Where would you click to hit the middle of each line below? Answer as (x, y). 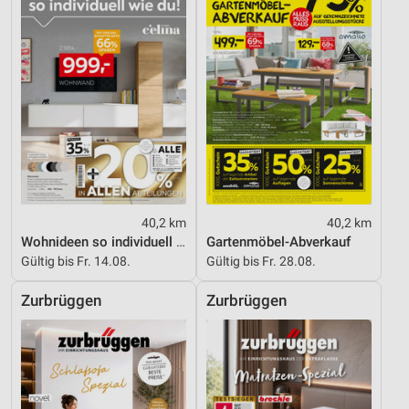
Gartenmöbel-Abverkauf (278, 242)
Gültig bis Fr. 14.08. (76, 262)
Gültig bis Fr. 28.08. (261, 262)
